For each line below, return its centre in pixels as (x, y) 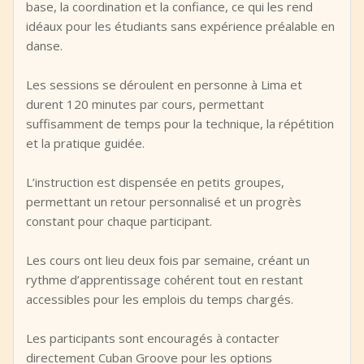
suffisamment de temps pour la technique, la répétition (180, 123)
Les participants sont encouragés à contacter (153, 338)
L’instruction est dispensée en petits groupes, (155, 182)
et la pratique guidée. (85, 143)
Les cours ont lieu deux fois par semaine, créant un (168, 260)
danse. (44, 45)
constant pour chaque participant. (119, 221)
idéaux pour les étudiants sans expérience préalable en (180, 26)
